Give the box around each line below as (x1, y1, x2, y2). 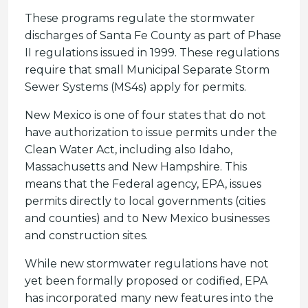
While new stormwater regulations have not (25, 257, 269, 270)
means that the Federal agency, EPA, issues (25, 177, 261, 190)
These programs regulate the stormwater (25, 12, 255, 25)
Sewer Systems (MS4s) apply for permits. (25, 80, 246, 93)
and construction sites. (25, 229, 148, 242)
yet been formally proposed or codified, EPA (25, 274, 267, 287)
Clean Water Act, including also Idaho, (25, 143, 232, 156)
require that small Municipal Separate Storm (25, 63, 269, 76)
